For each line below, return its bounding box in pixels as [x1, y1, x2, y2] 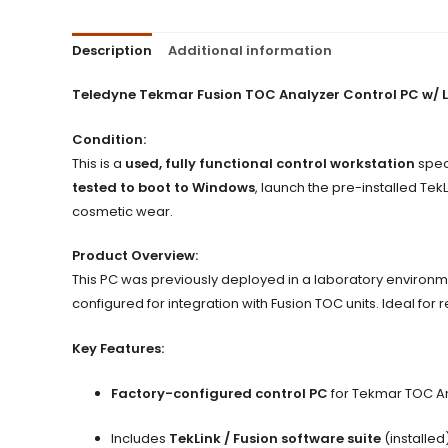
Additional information [168, 41, 332, 61]
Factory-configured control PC [111, 383, 328, 403]
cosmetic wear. [72, 201, 173, 221]
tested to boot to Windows [72, 177, 255, 197]
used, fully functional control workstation [125, 153, 415, 173]
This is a [72, 153, 125, 173]
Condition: [72, 129, 146, 149]
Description [72, 41, 152, 61]
